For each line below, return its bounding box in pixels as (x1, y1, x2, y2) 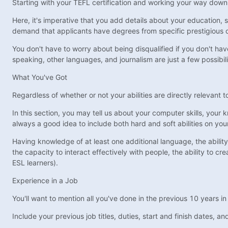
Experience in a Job (12, 176, 78, 185)
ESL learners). (12, 158, 58, 167)
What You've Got (12, 73, 67, 82)
